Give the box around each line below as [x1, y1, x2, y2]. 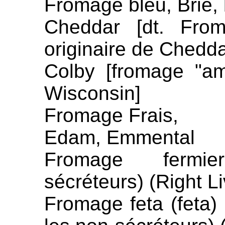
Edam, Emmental [44, 127, 195, 148]
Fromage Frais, [44, 104, 178, 126]
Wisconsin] [44, 82, 141, 104]
